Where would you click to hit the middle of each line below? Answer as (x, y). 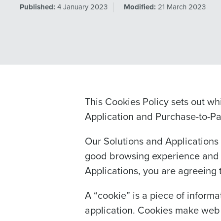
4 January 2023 (82, 6)
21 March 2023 (182, 6)
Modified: (140, 7)
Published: (37, 7)
